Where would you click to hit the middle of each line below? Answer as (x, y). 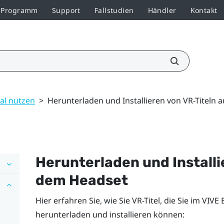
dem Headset (81, 180)
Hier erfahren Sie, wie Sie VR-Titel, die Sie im (118, 200)
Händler (162, 10)
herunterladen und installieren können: (110, 214)
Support (66, 10)
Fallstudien (114, 10)
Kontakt (204, 10)
